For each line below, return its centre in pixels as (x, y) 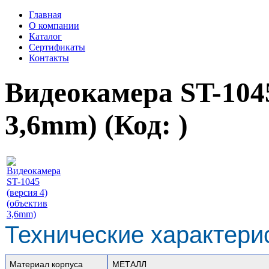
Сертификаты (57, 47)
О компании (54, 26)
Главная (45, 15)
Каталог (45, 36)
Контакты (49, 58)
